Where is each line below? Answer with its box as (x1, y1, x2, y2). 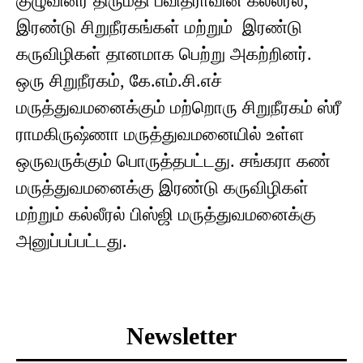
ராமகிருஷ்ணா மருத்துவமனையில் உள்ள (16, 124, 305, 145)
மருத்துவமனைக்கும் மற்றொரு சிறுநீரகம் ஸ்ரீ (16, 97, 341, 118)
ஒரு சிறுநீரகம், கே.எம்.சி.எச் (16, 70, 227, 92)
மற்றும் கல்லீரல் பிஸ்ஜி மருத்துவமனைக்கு (16, 204, 316, 225)
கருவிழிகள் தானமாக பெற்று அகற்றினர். (16, 44, 317, 65)
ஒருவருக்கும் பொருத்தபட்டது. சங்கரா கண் (16, 151, 331, 172)
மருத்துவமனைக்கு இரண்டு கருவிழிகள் (16, 177, 314, 199)
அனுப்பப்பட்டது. (16, 231, 127, 252)
